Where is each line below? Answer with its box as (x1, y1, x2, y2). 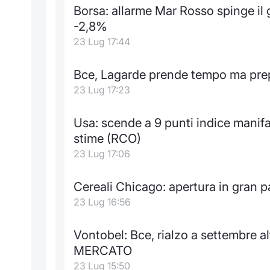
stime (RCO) (74, 130, 141, 146)
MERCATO (74, 242, 132, 258)
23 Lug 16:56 (74, 195, 131, 208)
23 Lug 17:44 (74, 35, 130, 48)
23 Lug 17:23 (74, 83, 130, 96)
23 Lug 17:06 (74, 147, 130, 160)
